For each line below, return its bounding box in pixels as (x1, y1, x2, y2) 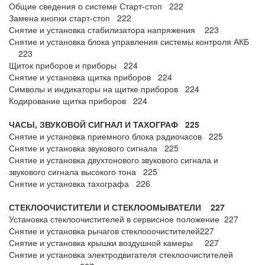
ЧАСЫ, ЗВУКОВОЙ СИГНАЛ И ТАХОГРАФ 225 (9, 118, 199, 130)
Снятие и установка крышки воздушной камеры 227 (9, 237, 219, 248)
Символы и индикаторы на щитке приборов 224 (9, 83, 199, 95)
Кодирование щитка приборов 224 (9, 95, 147, 106)
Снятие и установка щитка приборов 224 (9, 71, 172, 83)
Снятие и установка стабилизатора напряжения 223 (9, 24, 219, 35)
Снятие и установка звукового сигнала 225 (9, 142, 179, 154)
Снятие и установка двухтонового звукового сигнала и (9, 154, 218, 166)
